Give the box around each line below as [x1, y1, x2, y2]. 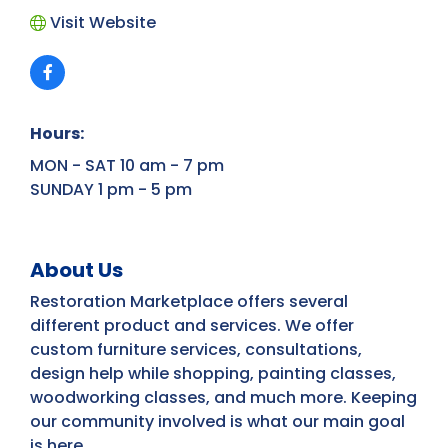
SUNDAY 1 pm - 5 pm [30, 178, 192, 202]
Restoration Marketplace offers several [30, 290, 348, 314]
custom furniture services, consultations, [30, 338, 362, 362]
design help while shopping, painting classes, [30, 362, 396, 386]
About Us [30, 256, 123, 285]
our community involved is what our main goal [30, 410, 405, 434]
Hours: [30, 122, 84, 146]
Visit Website [50, 11, 156, 35]
